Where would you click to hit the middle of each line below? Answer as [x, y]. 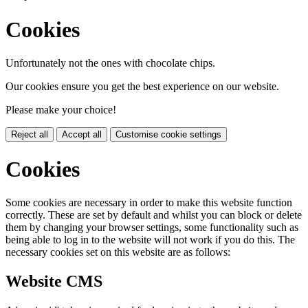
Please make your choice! [61, 110]
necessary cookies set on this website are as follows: [118, 252]
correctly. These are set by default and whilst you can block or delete [154, 215]
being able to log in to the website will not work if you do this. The [150, 240]
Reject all [30, 135]
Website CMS [54, 281]
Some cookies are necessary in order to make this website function [149, 203]
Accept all [82, 135]
